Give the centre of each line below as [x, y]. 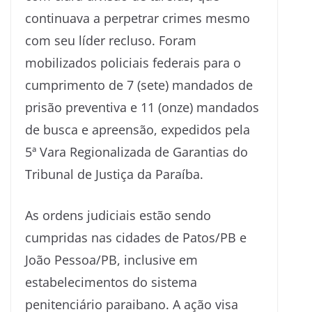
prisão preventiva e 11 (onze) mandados [142, 107]
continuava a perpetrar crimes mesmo [138, 18]
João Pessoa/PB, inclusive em [111, 259]
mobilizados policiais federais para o [133, 62]
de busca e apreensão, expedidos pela [138, 129]
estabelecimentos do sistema [111, 282]
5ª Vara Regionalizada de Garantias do [136, 151]
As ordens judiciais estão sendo [118, 215]
